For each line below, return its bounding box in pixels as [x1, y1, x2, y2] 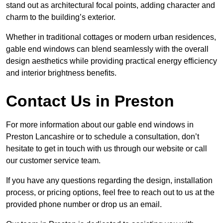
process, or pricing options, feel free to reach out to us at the [6, 188, 215, 197]
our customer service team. [6, 156, 101, 165]
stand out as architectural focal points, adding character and [6, 1, 215, 10]
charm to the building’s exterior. [6, 13, 115, 22]
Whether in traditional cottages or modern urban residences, [6, 33, 216, 42]
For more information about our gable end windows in [6, 120, 194, 129]
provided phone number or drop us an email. [6, 200, 162, 209]
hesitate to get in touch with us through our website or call [6, 144, 207, 153]
